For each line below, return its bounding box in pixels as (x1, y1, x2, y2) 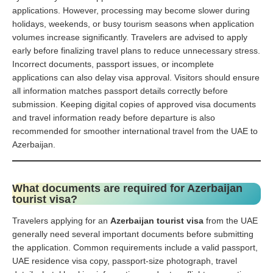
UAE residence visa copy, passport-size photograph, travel (12, 255, 237, 266)
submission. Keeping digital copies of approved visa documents (12, 99, 256, 109)
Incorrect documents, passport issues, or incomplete (12, 58, 214, 69)
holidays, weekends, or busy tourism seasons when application (12, 18, 254, 29)
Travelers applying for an (12, 215, 110, 225)
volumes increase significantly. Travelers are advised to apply (12, 32, 247, 42)
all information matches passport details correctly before (12, 85, 228, 96)
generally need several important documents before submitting (12, 229, 253, 239)
